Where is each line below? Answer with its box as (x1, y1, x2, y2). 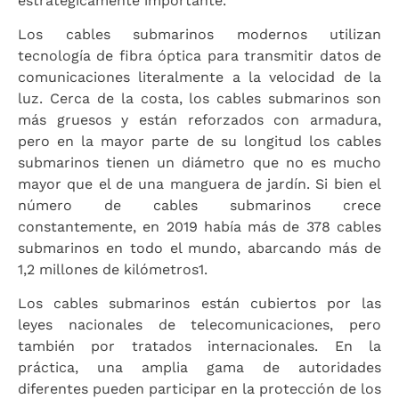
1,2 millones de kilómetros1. (18, 261, 208, 279)
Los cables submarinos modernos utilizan (18, 26, 381, 44)
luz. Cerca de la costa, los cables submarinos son (18, 90, 381, 108)
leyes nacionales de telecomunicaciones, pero (18, 316, 381, 334)
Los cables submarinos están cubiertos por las (18, 295, 381, 313)
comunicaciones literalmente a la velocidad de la (18, 69, 381, 86)
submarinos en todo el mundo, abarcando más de (18, 240, 381, 257)
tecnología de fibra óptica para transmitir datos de (18, 47, 381, 65)
